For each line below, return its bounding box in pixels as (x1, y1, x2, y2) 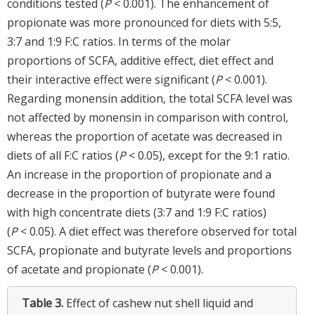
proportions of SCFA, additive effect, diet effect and (7, 52, 274, 68)
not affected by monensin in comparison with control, (7, 109, 288, 125)
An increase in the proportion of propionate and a (7, 166, 271, 182)
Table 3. (22, 295, 66, 311)
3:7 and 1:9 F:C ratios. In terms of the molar (7, 33, 231, 49)
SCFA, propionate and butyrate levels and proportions (7, 242, 292, 258)
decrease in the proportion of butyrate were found (7, 185, 275, 201)
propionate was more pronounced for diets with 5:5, (7, 14, 281, 30)
